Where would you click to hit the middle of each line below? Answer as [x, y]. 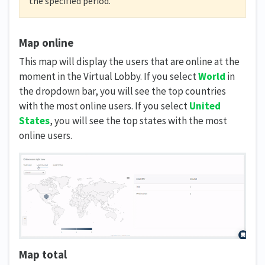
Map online [46, 42]
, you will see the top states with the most [138, 121]
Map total [43, 254]
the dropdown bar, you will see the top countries [122, 91]
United [205, 106]
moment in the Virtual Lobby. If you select [109, 77]
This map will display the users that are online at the [129, 62]
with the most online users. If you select [104, 106]
